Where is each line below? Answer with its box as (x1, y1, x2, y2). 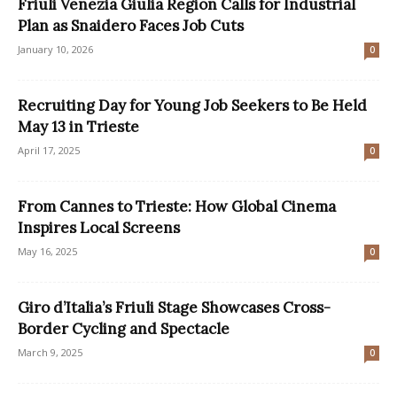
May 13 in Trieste (18, 116, 139, 136)
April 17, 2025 (18, 143, 80, 157)
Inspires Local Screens (18, 217, 180, 237)
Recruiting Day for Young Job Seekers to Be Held (18, 95, 367, 115)
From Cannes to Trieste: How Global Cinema (18, 196, 336, 216)
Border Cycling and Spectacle (18, 318, 230, 339)
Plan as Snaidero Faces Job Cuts (18, 15, 244, 35)
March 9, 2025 (18, 345, 82, 359)
